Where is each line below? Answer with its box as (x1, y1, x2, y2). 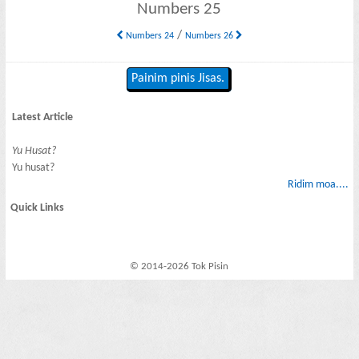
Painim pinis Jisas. (131, 72, 225, 86)
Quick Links (10, 202, 65, 215)
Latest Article (12, 111, 74, 123)
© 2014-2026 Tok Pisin (130, 261, 229, 272)
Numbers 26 (184, 30, 236, 41)
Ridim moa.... (287, 178, 349, 191)
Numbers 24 (123, 30, 174, 41)
